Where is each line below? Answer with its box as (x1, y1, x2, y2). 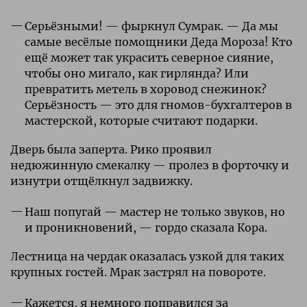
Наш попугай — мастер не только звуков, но (24, 204, 285, 219)
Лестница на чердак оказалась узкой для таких (10, 249, 284, 263)
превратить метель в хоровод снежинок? (24, 82, 267, 96)
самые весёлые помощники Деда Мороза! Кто (24, 34, 293, 49)
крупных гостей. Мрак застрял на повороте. (10, 265, 266, 279)
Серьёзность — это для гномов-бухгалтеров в (24, 97, 292, 112)
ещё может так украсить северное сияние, (24, 50, 273, 64)
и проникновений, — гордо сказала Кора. (24, 220, 267, 234)
